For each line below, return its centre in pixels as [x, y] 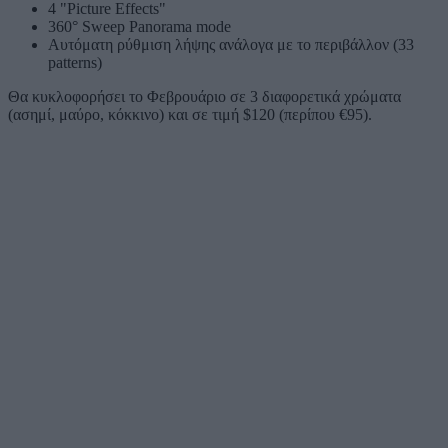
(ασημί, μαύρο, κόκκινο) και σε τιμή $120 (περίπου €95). [190, 114]
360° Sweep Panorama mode [139, 26]
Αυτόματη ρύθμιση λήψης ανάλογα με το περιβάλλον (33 [231, 44]
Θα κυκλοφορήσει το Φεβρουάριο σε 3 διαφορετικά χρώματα [204, 96]
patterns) [75, 62]
